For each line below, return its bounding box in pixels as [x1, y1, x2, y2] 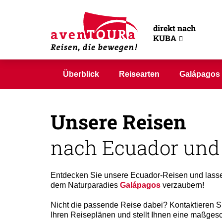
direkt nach [153, 23, 196, 33]
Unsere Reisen [51, 109, 191, 135]
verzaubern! [161, 181, 204, 189]
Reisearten [119, 70, 160, 78]
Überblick [63, 70, 99, 78]
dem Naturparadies [51, 181, 120, 189]
